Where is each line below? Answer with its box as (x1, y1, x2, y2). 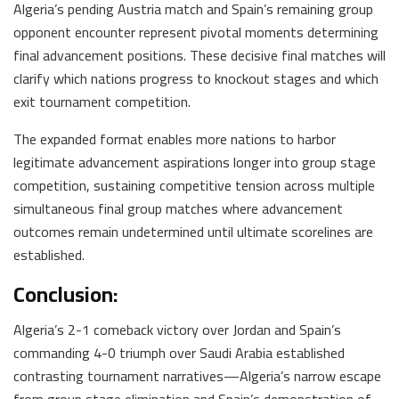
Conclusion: (13, 273, 118, 314)
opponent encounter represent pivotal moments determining (13, 18, 379, 45)
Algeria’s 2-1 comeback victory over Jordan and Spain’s (13, 315, 341, 343)
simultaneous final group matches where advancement (13, 194, 343, 222)
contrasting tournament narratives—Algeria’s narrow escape (13, 362, 381, 389)
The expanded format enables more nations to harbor (13, 125, 336, 152)
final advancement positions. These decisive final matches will (13, 41, 386, 69)
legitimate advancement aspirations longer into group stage (13, 148, 376, 175)
